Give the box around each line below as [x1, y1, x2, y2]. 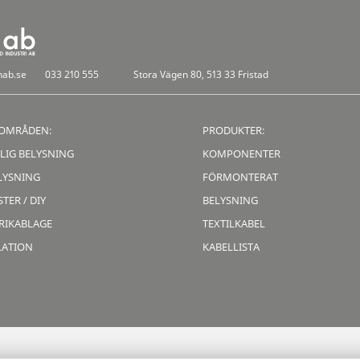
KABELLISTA [202, 239, 260, 255]
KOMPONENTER [202, 146, 280, 162]
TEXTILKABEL [202, 216, 265, 231]
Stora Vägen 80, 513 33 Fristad [133, 67, 268, 82]
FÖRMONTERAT [202, 170, 278, 185]
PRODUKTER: [202, 123, 264, 138]
